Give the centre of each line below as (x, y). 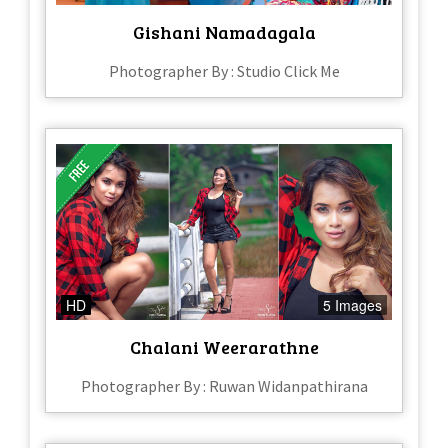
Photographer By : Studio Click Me (224, 70)
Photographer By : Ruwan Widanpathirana (224, 386)
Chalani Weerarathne (224, 347)
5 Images (352, 305)
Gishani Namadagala (224, 31)
